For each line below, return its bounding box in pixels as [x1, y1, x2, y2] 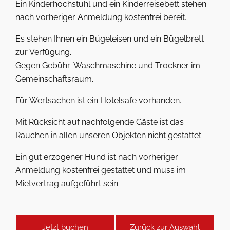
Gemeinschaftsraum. [15, 74, 93, 84]
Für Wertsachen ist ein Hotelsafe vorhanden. [15, 95, 181, 105]
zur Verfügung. [15, 47, 71, 57]
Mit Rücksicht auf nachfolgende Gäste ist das [15, 117, 184, 127]
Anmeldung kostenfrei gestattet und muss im [15, 165, 186, 175]
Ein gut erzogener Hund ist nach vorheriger [15, 152, 178, 162]
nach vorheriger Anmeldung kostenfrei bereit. [15, 12, 186, 22]
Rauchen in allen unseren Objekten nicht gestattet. [15, 130, 203, 140]
